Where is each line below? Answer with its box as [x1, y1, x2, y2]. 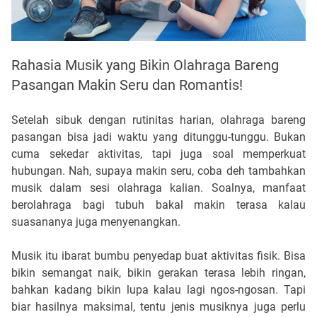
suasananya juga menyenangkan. [11, 214, 180, 229]
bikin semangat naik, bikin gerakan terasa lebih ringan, [11, 265, 306, 279]
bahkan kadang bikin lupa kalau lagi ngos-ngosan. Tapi [11, 282, 306, 296]
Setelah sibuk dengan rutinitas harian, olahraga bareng [11, 113, 306, 127]
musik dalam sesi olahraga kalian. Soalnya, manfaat [11, 180, 306, 195]
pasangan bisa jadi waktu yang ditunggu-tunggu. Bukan [11, 129, 306, 144]
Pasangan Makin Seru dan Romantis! [11, 76, 243, 93]
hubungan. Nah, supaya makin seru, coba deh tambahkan [11, 163, 306, 178]
